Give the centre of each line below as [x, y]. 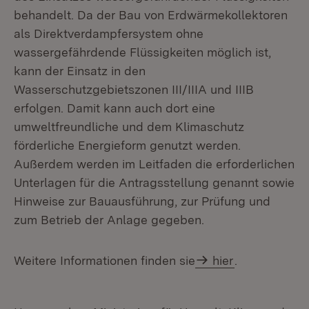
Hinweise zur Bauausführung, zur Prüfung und [142, 201]
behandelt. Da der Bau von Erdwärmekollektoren [151, 14]
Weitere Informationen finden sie [104, 260]
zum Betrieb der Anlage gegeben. [111, 219]
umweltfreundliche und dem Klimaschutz [129, 126]
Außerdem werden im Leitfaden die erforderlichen [154, 163]
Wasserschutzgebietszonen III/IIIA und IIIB [134, 89]
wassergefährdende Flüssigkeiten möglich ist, [142, 52]
